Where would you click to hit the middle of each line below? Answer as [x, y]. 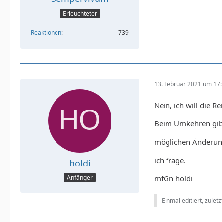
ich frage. [170, 160]
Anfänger [80, 178]
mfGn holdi [173, 178]
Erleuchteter [80, 13]
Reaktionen [46, 32]
